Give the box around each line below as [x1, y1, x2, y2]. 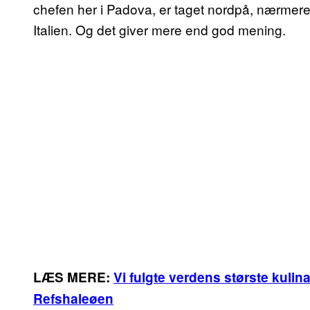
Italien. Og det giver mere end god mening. [33, 20, 286, 39]
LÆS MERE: [33, 268, 113, 287]
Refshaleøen [33, 289, 113, 309]
